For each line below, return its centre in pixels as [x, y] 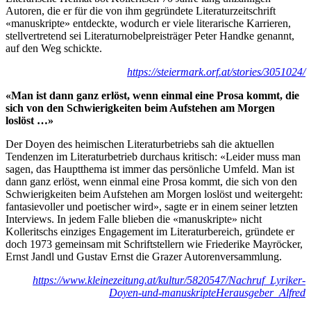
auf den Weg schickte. [54, 48]
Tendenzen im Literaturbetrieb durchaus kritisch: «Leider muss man [153, 156]
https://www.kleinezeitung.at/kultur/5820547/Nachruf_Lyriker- [169, 280]
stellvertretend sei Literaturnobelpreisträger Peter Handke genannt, [150, 35]
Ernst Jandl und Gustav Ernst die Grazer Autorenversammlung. [144, 256]
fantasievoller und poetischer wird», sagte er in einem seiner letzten [152, 206]
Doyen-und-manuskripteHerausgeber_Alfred [207, 292]
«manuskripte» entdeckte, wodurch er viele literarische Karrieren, [148, 23]
